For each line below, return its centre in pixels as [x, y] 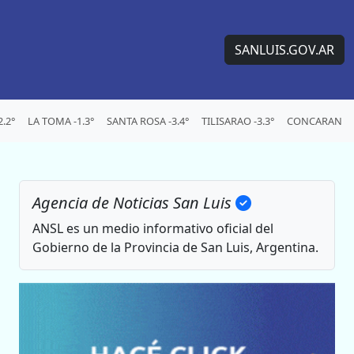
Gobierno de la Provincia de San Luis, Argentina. [175, 247]
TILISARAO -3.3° [238, 121]
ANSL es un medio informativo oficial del [153, 228]
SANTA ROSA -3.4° [148, 121]
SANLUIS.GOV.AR [284, 50]
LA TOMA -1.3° [61, 121]
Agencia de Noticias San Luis [134, 203]
